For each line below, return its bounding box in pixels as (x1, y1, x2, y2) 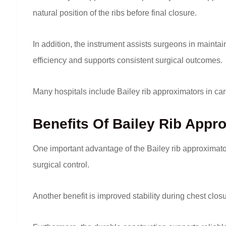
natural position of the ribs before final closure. (33, 9, 197, 18)
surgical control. (33, 160, 89, 169)
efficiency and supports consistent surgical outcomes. (33, 56, 222, 65)
